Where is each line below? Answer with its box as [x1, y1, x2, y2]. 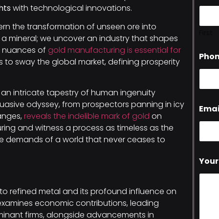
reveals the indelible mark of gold [24, 110, 150, 122]
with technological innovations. [11, 2, 132, 14]
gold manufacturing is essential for [48, 44, 181, 56]
